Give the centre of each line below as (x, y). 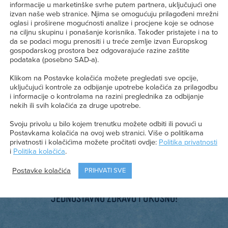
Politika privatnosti (188, 142)
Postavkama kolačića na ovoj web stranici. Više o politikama (107, 133)
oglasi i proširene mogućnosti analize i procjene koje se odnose (112, 23)
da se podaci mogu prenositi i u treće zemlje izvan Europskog (108, 42)
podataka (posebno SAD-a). (54, 60)
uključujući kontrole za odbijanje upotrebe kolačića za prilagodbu (114, 88)
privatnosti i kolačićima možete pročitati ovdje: (84, 142)
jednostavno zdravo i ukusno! (114, 197)
